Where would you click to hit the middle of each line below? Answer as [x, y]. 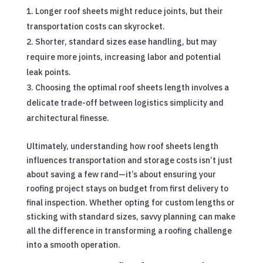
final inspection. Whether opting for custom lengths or [130, 202]
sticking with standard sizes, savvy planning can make [131, 216]
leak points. [48, 72]
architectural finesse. [68, 118]
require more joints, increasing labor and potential [123, 57]
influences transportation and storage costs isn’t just [129, 160]
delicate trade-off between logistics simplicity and [125, 102]
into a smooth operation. [73, 245]
